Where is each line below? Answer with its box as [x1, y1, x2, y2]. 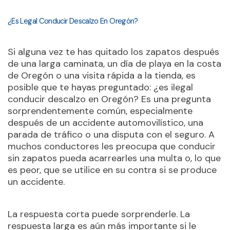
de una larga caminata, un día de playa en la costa [8, 57, 221, 70]
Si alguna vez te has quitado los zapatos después [8, 46, 219, 58]
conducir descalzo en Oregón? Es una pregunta [8, 93, 211, 105]
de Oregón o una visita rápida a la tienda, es [8, 69, 196, 82]
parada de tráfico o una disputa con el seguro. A [8, 128, 215, 141]
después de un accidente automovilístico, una [8, 117, 203, 129]
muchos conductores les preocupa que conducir [8, 140, 216, 152]
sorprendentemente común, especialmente [8, 105, 193, 117]
